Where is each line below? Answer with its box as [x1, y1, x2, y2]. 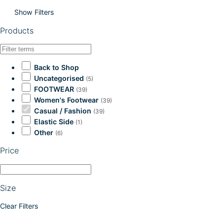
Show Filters [14, 8, 54, 17]
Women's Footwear [34, 96, 99, 105]
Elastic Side [34, 117, 74, 126]
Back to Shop [34, 63, 79, 72]
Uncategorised [34, 74, 84, 83]
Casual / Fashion [34, 107, 91, 115]
